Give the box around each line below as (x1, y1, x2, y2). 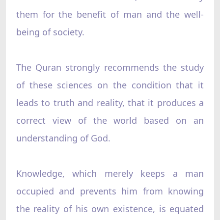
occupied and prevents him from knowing (16, 185, 204, 197)
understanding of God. (16, 132, 110, 144)
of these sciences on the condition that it (16, 79, 204, 91)
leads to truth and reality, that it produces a (16, 96, 204, 109)
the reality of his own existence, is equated (16, 202, 204, 215)
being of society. (16, 26, 84, 38)
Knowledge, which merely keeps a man (16, 167, 204, 179)
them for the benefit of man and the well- (16, 8, 204, 20)
